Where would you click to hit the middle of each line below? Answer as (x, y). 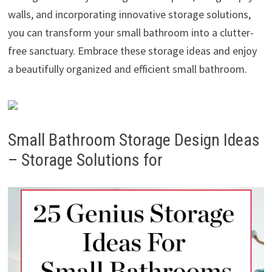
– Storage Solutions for (85, 160)
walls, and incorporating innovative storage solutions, (129, 15)
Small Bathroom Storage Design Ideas (134, 140)
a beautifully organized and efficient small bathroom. (127, 69)
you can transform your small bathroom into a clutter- (131, 33)
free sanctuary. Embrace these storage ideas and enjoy (132, 51)
